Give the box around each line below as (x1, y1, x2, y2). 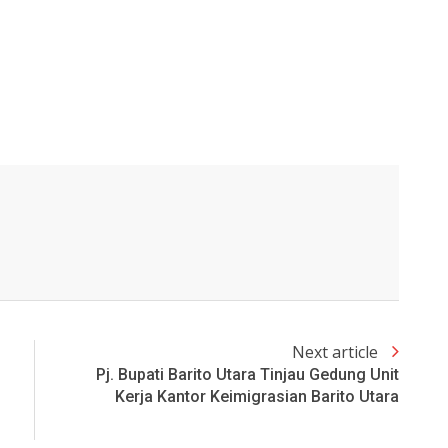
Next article (292, 341, 382, 364)
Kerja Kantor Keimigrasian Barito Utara (115, 387, 399, 407)
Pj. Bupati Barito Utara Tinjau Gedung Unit (96, 365, 399, 385)
